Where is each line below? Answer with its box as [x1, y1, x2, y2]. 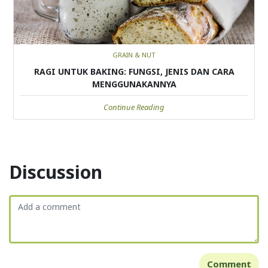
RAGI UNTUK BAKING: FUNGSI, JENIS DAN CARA [33, 65, 234, 77]
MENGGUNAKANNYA [92, 78, 176, 90]
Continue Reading [103, 101, 165, 112]
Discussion [9, 159, 102, 184]
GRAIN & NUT [112, 50, 156, 59]
